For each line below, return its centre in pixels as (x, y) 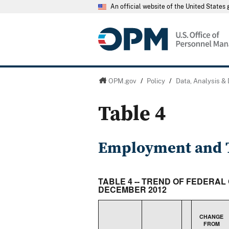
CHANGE (211, 217)
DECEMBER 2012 (132, 189)
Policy (156, 81)
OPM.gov (122, 81)
